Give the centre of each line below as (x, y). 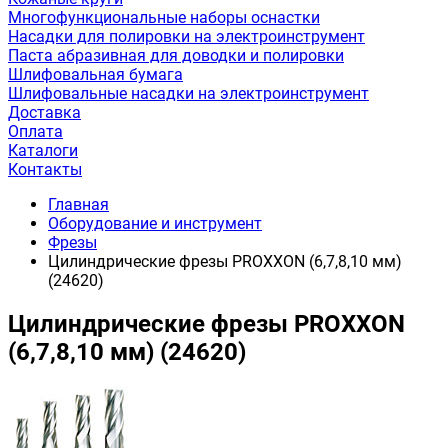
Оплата (35, 131)
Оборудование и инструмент (155, 223)
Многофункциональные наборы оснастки (164, 17)
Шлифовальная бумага (95, 74)
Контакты (45, 169)
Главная (78, 204)
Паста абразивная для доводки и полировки (176, 55)
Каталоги (43, 150)
